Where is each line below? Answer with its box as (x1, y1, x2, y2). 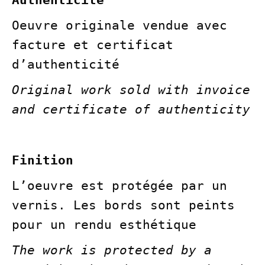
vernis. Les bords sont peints (12, 198, 235, 213)
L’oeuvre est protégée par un (12, 179, 227, 193)
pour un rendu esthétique (12, 218, 196, 232)
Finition (12, 153, 73, 168)
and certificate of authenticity (12, 102, 250, 117)
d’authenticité (12, 57, 119, 72)
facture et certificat (12, 38, 173, 53)
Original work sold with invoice (12, 83, 250, 98)
